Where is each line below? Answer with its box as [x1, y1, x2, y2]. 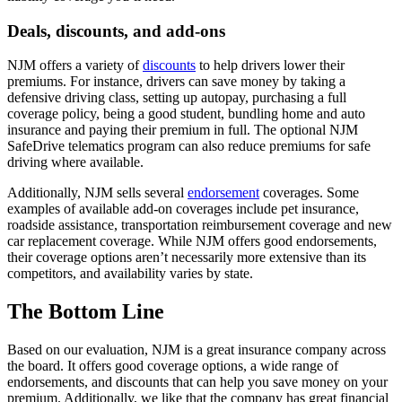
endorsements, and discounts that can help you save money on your [7, 374, 388, 390]
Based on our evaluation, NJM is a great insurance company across [7, 342, 386, 358]
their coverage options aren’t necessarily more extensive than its [7, 249, 366, 266]
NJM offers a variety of [7, 57, 143, 74]
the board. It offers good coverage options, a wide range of [7, 358, 338, 374]
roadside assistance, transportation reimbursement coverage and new [7, 217, 392, 233]
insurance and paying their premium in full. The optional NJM [7, 122, 358, 138]
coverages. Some [259, 185, 359, 201]
